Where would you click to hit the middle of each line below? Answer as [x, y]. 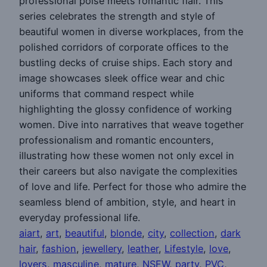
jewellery [102, 248]
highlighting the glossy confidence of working [125, 109]
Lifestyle [184, 248]
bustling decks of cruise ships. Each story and [126, 62]
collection [192, 233]
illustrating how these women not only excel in [127, 155]
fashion [59, 248]
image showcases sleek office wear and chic [122, 78]
